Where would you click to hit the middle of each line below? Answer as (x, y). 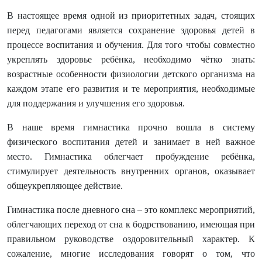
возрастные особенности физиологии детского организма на (131, 74)
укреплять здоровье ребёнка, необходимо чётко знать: (131, 59)
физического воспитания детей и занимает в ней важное (131, 142)
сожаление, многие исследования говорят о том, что (131, 254)
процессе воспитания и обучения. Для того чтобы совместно (131, 45)
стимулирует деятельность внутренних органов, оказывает (131, 171)
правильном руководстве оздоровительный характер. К (131, 239)
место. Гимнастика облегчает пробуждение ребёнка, (131, 156)
